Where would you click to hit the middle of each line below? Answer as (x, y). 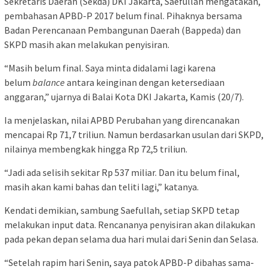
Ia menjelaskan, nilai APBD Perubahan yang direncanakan (122, 120)
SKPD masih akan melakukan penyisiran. (87, 45)
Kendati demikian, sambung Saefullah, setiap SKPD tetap (122, 210)
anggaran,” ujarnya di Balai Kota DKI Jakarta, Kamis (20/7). (124, 97)
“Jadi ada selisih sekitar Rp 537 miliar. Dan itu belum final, (122, 173)
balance (49, 83)
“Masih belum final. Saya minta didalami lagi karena (110, 68)
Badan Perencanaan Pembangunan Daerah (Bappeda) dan (122, 30)
